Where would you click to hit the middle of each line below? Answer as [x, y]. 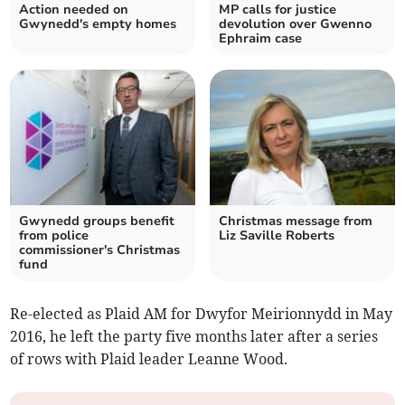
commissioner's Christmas [100, 250]
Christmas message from [296, 221]
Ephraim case [260, 39]
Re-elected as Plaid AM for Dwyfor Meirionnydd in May [202, 314]
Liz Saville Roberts [277, 236]
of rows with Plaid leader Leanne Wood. [149, 359]
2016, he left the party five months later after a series [194, 337]
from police [54, 236]
